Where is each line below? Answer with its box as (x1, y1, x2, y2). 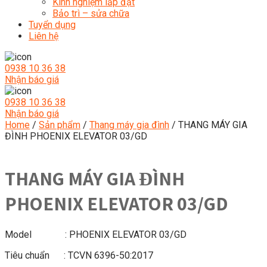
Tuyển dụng (29, 19, 76, 30)
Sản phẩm (39, 119, 80, 131)
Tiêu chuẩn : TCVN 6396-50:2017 (5, 249, 153, 261)
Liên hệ (29, 30, 58, 42)
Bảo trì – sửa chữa (52, 8, 129, 19)
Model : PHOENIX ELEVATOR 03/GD (5, 228, 187, 240)
